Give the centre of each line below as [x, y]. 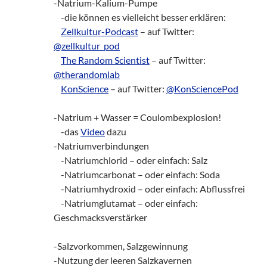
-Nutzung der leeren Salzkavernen [123, 260]
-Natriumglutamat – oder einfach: [126, 203]
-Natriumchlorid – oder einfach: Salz [131, 160]
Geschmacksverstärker [100, 217]
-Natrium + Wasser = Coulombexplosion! [137, 117]
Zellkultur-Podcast [100, 31]
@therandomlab [87, 74]
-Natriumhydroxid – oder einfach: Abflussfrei [149, 188]
